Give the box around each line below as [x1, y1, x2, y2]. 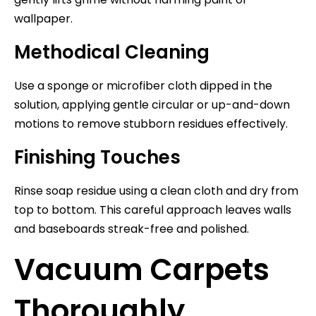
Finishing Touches [14, 144, 181, 170]
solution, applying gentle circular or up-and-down [14, 96, 290, 113]
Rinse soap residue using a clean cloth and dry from [14, 182, 298, 199]
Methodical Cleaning [14, 39, 209, 65]
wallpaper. [14, 10, 73, 27]
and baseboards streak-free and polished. [14, 220, 249, 237]
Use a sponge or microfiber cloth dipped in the [14, 77, 272, 94]
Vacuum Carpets [14, 248, 269, 291]
